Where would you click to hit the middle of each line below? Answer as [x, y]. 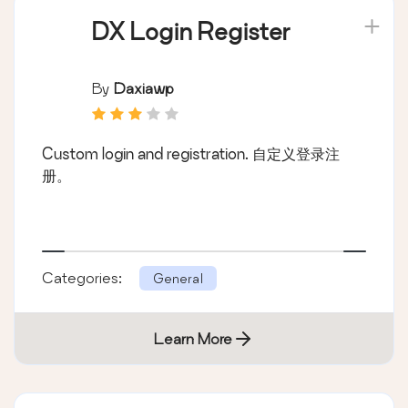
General [178, 278]
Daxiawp [144, 87]
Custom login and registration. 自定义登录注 [191, 153]
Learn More [193, 338]
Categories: [84, 277]
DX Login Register [191, 31]
